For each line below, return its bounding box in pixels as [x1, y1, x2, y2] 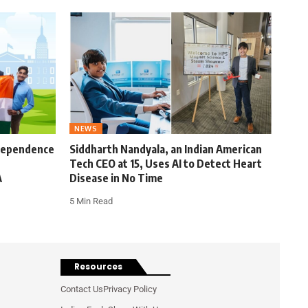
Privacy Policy [103, 284, 157, 295]
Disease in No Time [69, 171, 163, 186]
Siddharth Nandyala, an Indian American [69, 142, 262, 157]
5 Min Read [69, 196, 113, 207]
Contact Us [60, 284, 104, 295]
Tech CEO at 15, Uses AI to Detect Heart [69, 157, 262, 171]
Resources [74, 261, 123, 273]
